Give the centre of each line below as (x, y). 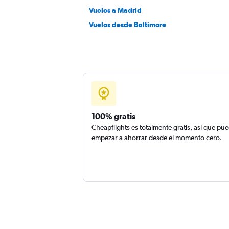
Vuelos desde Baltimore (128, 25)
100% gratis (113, 116)
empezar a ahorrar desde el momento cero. (157, 138)
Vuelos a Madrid (115, 10)
